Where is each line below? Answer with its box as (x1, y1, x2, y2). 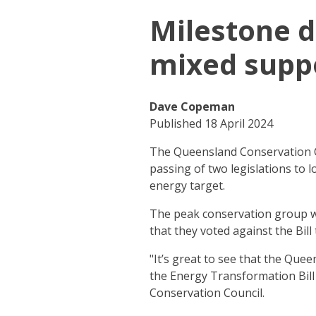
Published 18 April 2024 (149, 116, 273, 132)
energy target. (149, 178, 225, 194)
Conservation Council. (149, 285, 265, 301)
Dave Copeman (149, 99, 235, 115)
